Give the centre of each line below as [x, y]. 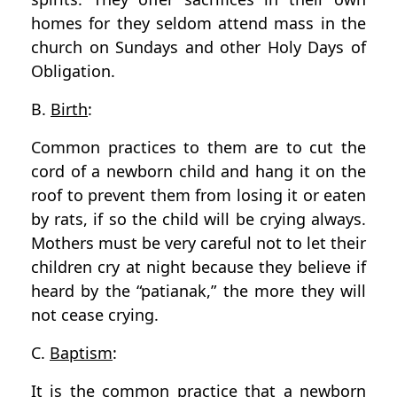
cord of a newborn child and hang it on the [198, 171]
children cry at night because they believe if [198, 267]
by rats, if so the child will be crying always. [198, 219]
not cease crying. [95, 315]
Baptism [81, 353]
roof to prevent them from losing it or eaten [198, 195]
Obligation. [73, 71]
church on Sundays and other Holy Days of [198, 47]
